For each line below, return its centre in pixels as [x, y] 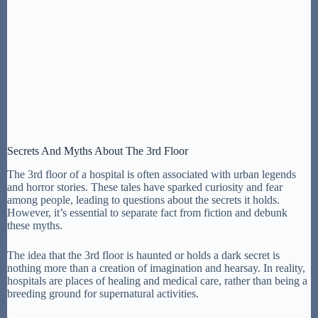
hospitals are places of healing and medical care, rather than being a [157, 280]
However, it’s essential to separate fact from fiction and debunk [147, 212]
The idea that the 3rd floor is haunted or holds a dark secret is [143, 255]
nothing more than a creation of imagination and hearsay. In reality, [156, 268]
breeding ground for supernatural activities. [103, 293]
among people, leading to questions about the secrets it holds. [143, 199]
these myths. [35, 225]
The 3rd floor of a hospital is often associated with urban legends [152, 174]
